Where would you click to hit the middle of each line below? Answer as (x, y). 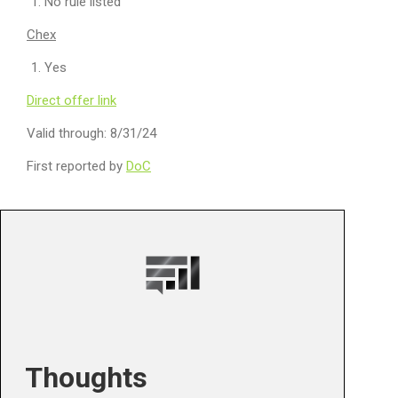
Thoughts (86, 377)
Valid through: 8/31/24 (92, 133)
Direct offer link (72, 100)
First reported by (76, 166)
